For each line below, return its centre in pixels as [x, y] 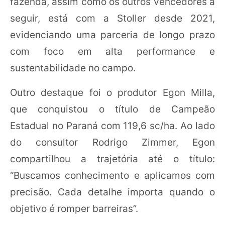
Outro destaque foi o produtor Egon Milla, [113, 92]
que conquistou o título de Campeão [113, 109]
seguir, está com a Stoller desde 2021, [113, 18]
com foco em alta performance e [113, 51]
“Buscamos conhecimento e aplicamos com [113, 175]
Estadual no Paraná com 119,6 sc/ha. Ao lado [113, 126]
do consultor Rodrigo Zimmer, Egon [113, 142]
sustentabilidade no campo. [73, 68]
